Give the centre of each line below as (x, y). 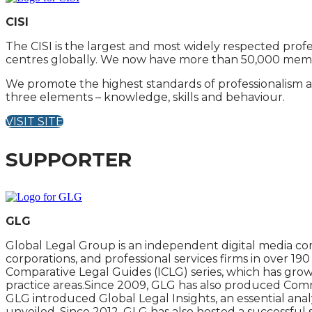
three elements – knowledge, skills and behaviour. (145, 97)
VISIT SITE (34, 122)
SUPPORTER (69, 159)
